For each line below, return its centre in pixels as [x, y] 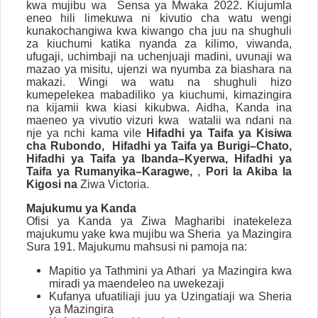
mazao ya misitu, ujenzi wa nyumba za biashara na [159, 70]
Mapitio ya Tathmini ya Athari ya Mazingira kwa [170, 271]
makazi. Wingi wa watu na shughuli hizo [159, 82]
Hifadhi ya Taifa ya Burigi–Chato [201, 146]
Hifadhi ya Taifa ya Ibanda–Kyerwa [126, 159]
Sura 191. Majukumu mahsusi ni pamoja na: [137, 247]
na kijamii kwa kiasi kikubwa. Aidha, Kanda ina [159, 108]
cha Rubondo [64, 146]
